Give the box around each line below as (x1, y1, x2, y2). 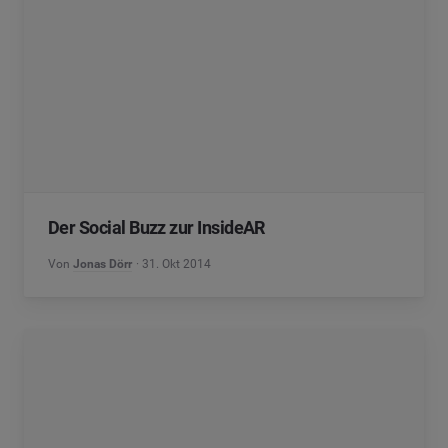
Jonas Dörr (73, 257, 132, 271)
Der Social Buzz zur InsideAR (48, 217, 265, 238)
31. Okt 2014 (142, 257, 212, 271)
